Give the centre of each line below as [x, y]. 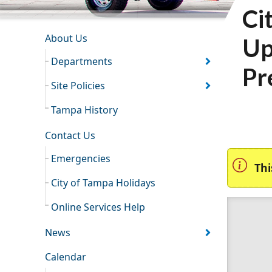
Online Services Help [98, 207]
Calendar [65, 257]
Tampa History [85, 110]
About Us [66, 39]
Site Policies [78, 86]
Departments [82, 62]
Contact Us [70, 136]
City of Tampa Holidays [104, 183]
